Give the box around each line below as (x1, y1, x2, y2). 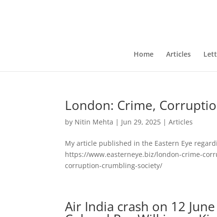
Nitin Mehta (75, 117, 114, 126)
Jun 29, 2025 (121, 117, 161, 126)
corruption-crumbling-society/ (65, 161, 163, 170)
